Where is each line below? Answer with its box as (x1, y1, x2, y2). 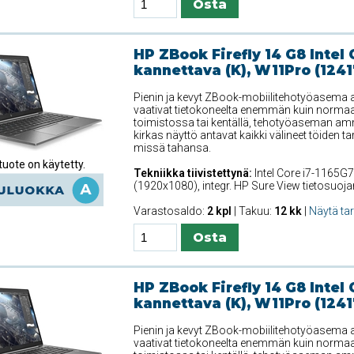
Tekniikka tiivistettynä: (133, 166, 252, 179)
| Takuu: (231, 204, 274, 217)
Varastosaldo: (133, 204, 207, 217)
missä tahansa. (133, 141, 211, 154)
